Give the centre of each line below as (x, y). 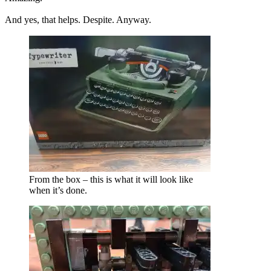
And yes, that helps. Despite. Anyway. (78, 20)
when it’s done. (58, 191)
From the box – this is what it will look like (111, 180)
